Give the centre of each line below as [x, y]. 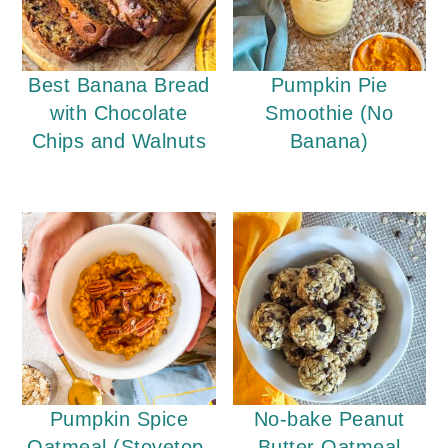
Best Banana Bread [119, 85]
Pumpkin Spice [119, 419]
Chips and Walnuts [119, 141]
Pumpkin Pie [329, 85]
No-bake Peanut [329, 419]
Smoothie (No [329, 113]
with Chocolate [119, 113]
